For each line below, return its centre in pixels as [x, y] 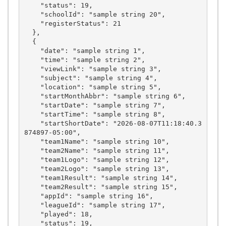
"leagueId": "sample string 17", [32, 205]
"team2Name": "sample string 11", [32, 150]
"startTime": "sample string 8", [32, 114]
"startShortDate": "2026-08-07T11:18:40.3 [32, 123]
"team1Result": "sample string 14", [32, 178]
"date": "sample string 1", [32, 50]
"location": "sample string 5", [32, 87]
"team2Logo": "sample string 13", [32, 168]
